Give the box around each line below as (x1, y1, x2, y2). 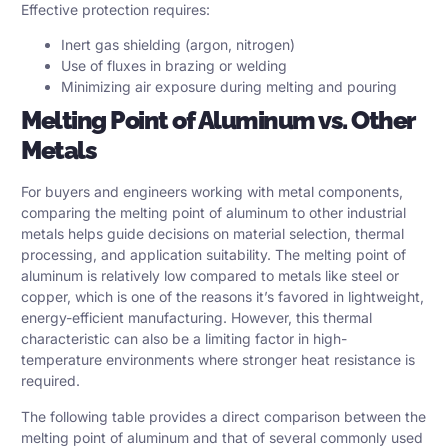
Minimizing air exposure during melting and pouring (61, 78, 397, 96)
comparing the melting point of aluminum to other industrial (21, 204, 406, 222)
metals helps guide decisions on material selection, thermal (21, 225, 404, 243)
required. (21, 372, 80, 390)
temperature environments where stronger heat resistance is (21, 351, 415, 369)
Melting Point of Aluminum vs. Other (21, 105, 415, 136)
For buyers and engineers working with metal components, (21, 183, 403, 201)
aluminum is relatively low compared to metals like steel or (21, 267, 399, 285)
